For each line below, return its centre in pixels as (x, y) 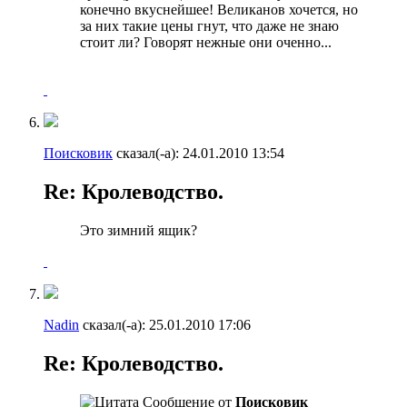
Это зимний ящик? (139, 230)
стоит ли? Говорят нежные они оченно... (206, 42)
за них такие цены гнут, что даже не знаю (209, 25)
